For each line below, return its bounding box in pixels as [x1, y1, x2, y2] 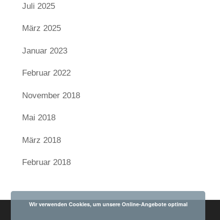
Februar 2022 [22, 68, 71, 78]
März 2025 [22, 24, 61, 33]
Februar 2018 [22, 158, 71, 167]
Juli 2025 [22, 1, 55, 11]
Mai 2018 [22, 113, 55, 123]
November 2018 [22, 90, 80, 100]
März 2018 [22, 135, 61, 145]
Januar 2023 [22, 46, 67, 55]
